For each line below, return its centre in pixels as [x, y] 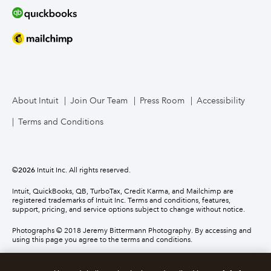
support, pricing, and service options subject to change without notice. [129, 209]
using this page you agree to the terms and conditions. [102, 239]
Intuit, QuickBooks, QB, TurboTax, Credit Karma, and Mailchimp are [123, 191]
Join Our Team [99, 100]
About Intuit [35, 100]
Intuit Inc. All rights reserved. [83, 170]
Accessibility [221, 100]
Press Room [162, 100]
